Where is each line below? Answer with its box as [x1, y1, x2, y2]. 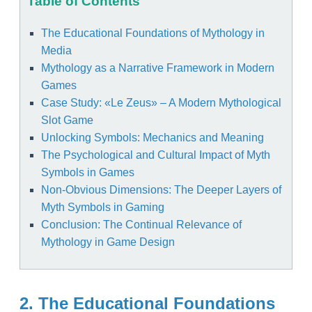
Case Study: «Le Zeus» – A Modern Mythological [41, 97, 281, 109]
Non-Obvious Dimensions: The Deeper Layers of [41, 184, 281, 196]
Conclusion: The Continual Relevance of [41, 219, 242, 231]
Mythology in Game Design [41, 236, 175, 249]
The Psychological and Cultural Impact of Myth [41, 149, 270, 162]
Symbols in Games [41, 166, 134, 179]
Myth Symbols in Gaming [41, 201, 164, 214]
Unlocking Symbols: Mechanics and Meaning [41, 132, 264, 144]
